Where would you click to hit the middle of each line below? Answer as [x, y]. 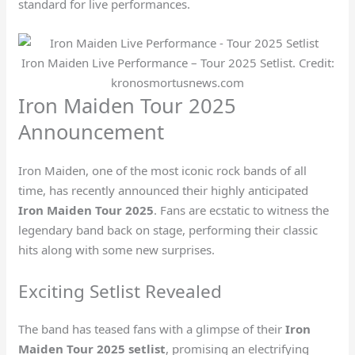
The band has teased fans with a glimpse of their [152, 328]
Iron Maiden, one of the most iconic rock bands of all [163, 170]
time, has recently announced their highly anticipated [164, 190]
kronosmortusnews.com [177, 82]
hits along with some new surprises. [117, 249]
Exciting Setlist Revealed [120, 291]
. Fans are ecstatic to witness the [242, 210]
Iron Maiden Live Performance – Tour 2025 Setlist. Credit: [177, 62]
